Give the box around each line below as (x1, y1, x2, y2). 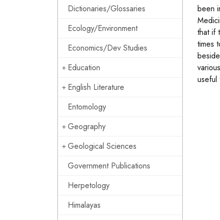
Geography (68, 121, 106, 132)
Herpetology (68, 180, 110, 191)
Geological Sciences (68, 140, 137, 152)
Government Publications (68, 160, 150, 171)
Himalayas (68, 199, 101, 211)
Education (68, 62, 100, 73)
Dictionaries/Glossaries (68, 3, 145, 14)
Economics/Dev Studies (68, 42, 147, 54)
